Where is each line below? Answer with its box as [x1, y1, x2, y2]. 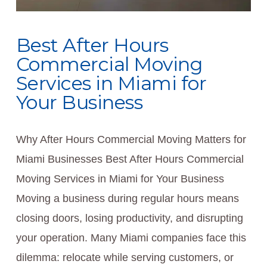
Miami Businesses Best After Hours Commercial [15, 153, 244, 166]
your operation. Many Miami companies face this [15, 232, 246, 244]
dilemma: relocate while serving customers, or [15, 252, 234, 264]
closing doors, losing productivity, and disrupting [15, 212, 243, 225]
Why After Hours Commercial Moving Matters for [15, 133, 246, 146]
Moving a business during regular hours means [15, 193, 239, 205]
